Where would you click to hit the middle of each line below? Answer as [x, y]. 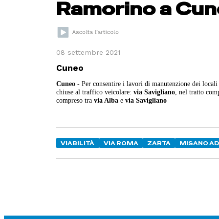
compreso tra [75, 100]
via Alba [106, 100]
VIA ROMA [121, 143]
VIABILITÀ [78, 143]
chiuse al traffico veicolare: [95, 92]
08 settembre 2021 [88, 52]
